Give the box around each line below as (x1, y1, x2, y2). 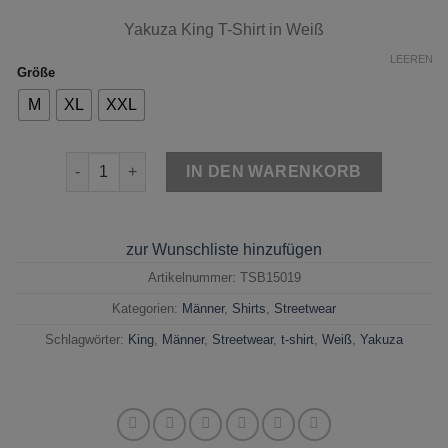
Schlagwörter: (45, 331, 128, 347)
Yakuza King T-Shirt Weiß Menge (65, 153, 286, 170)
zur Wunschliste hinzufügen (126, 240, 322, 258)
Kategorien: (112, 300, 182, 316)
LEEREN (390, 52, 433, 65)
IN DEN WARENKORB (186, 162, 362, 180)
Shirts (232, 300, 266, 316)
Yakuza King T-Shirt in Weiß (124, 20, 324, 38)
